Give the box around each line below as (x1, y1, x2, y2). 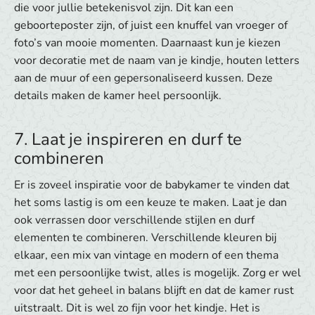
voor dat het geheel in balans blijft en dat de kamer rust (14, 283, 294, 299)
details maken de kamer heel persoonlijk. (14, 88, 221, 104)
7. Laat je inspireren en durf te (14, 128, 242, 151)
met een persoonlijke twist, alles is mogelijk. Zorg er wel (14, 265, 301, 281)
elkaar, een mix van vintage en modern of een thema (14, 247, 278, 264)
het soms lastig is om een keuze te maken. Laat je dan (14, 195, 287, 211)
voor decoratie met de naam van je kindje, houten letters (14, 53, 300, 69)
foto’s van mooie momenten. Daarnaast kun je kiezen (14, 35, 281, 51)
